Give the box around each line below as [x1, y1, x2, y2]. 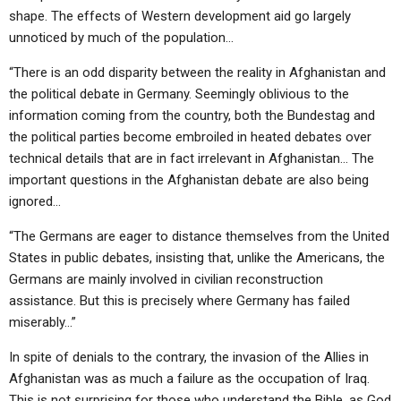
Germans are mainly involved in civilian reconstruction [9, 271, 323, 287]
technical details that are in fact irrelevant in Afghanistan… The [9, 150, 374, 166]
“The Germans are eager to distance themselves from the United [9, 228, 389, 244]
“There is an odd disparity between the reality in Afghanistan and [9, 64, 386, 81]
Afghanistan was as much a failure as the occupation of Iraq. [9, 371, 370, 387]
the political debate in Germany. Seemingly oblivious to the [9, 86, 349, 102]
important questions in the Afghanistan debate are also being [9, 172, 369, 188]
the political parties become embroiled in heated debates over [9, 129, 371, 145]
